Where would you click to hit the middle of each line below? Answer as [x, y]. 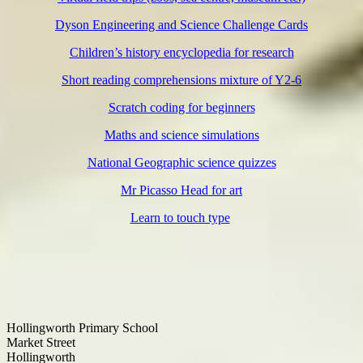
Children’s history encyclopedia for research [181, 52]
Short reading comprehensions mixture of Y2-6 [181, 80]
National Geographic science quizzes [181, 162]
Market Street [41, 342]
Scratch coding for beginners [181, 107]
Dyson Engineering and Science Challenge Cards [181, 25]
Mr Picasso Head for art [181, 190]
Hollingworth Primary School [82, 328]
